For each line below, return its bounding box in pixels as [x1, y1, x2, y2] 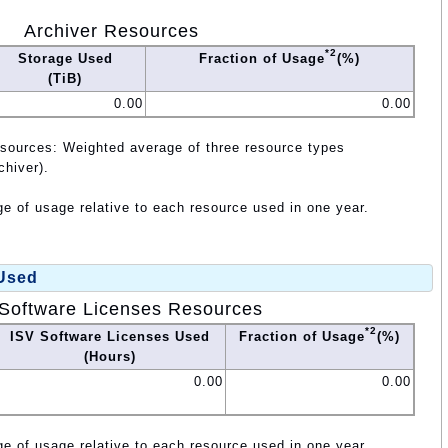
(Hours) [84, 349, 136, 365]
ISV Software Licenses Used [10, 329, 210, 345]
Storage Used [17, 50, 113, 66]
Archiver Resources [24, 20, 199, 41]
